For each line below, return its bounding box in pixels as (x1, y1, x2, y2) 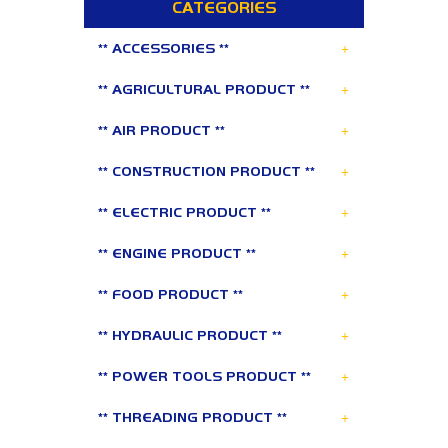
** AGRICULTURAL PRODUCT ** (98, 81, 310, 97)
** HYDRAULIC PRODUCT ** (98, 327, 282, 343)
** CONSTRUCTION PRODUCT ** (98, 163, 315, 179)
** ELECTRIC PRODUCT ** (98, 204, 271, 220)
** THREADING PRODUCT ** (98, 409, 287, 425)
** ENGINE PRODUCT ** (98, 245, 256, 261)
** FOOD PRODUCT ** (98, 286, 243, 302)
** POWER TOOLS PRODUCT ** (98, 368, 311, 384)
